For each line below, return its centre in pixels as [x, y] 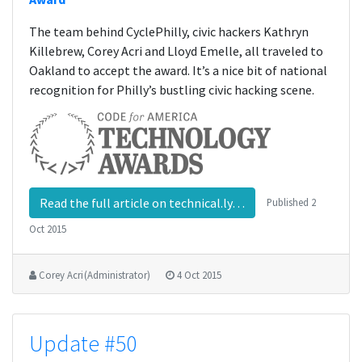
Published [289, 202]
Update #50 [83, 343]
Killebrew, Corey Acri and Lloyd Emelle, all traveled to [176, 51]
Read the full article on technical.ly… [142, 203]
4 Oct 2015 [199, 275]
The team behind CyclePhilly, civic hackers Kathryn [169, 32]
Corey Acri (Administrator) [95, 275]
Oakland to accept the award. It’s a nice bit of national [178, 70]
